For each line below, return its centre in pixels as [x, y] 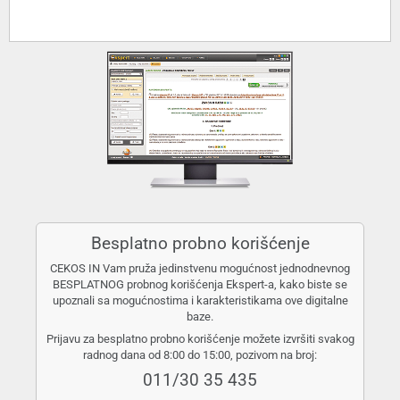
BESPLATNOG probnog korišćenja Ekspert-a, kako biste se [200, 285]
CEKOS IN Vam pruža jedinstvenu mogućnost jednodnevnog [200, 269]
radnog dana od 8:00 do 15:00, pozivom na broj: [200, 354]
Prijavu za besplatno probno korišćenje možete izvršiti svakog [200, 338]
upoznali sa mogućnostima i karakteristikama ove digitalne [200, 301]
